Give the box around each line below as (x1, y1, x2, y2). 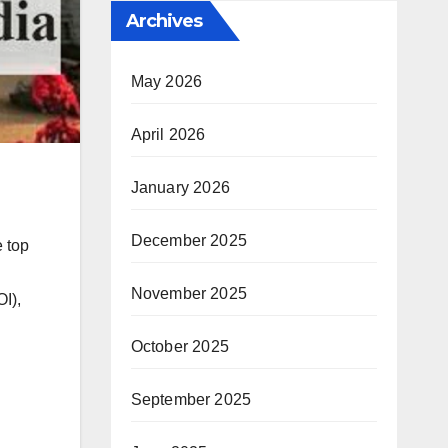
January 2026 (130, 179, 230, 196)
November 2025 (130, 285, 248, 302)
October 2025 (130, 338, 229, 355)
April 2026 (130, 126, 206, 143)
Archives (125, 10, 203, 32)
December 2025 (130, 232, 248, 249)
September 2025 (130, 391, 252, 408)
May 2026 (130, 73, 203, 90)
